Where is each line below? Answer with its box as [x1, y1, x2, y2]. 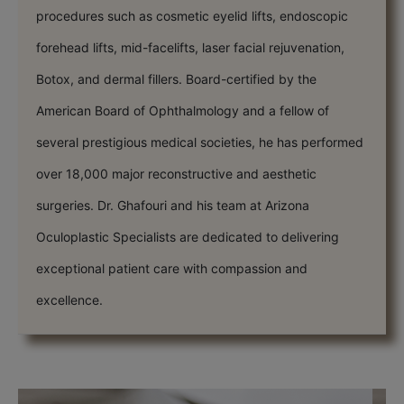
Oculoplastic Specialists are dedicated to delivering [36, 228, 339, 244]
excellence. [36, 291, 103, 308]
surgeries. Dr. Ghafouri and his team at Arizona [36, 197, 309, 213]
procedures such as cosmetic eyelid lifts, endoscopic [36, 7, 348, 23]
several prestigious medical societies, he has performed [36, 133, 363, 150]
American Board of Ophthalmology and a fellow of [36, 102, 329, 118]
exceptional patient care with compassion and [36, 260, 308, 276]
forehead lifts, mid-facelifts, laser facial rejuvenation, [36, 39, 344, 55]
